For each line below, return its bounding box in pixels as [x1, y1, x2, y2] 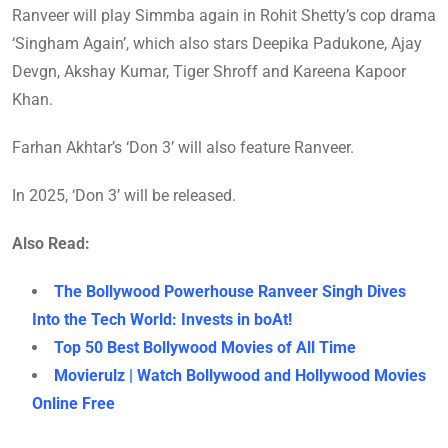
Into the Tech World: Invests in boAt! [32, 309, 292, 329]
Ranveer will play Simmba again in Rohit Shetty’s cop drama [12, 5, 436, 25]
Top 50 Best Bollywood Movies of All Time [54, 337, 356, 357]
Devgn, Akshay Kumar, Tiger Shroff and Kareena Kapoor [12, 61, 406, 81]
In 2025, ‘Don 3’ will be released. [12, 185, 236, 205]
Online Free [32, 393, 115, 413]
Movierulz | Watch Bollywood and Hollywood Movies [54, 365, 426, 385]
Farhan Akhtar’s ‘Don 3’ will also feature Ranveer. [12, 137, 354, 157]
